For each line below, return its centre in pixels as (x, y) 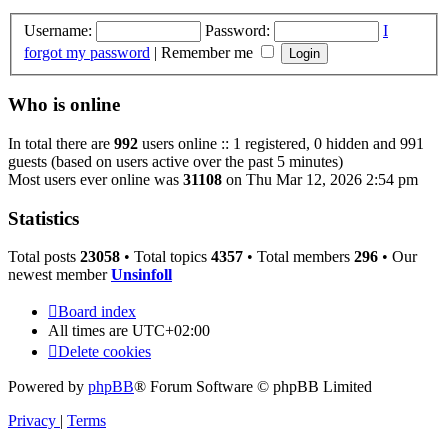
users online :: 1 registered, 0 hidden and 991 (281, 143)
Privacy (32, 421)
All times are (90, 331)
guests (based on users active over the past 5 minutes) (175, 161)
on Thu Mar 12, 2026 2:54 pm (320, 179)
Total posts (44, 257)
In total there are (61, 143)
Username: (58, 30)
